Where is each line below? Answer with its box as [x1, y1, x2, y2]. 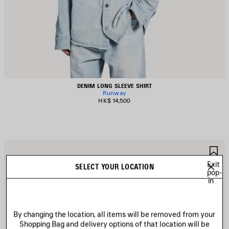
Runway [103, 89, 126, 97]
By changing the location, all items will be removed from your [13, 210, 216, 219]
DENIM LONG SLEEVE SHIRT [77, 82, 152, 89]
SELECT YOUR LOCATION [75, 162, 154, 171]
